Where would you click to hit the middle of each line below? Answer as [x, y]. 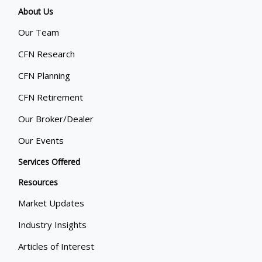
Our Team [39, 32]
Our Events [41, 141]
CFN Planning [44, 76]
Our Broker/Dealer [56, 119]
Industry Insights [53, 225]
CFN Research [47, 54]
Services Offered [49, 162]
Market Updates [51, 203]
